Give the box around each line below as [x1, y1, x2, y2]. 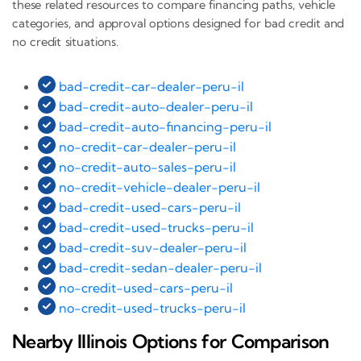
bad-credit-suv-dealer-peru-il [59, 239, 247, 256]
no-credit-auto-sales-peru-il [59, 159, 236, 176]
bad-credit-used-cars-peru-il [59, 199, 241, 216]
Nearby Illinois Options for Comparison [12, 330, 330, 354]
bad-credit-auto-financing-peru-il [59, 118, 272, 135]
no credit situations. [12, 34, 118, 50]
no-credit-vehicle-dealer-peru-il [59, 179, 260, 196]
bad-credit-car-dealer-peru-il [59, 78, 244, 95]
